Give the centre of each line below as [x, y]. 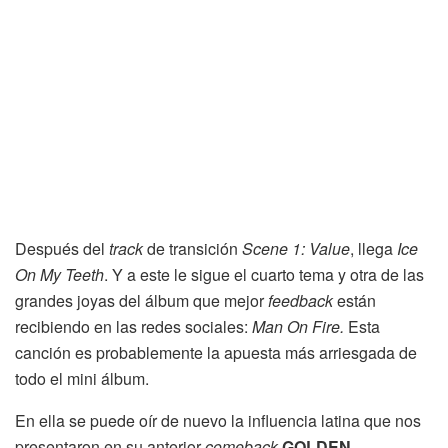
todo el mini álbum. [82, 379]
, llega [373, 249]
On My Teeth [59, 275]
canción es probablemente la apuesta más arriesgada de [216, 353]
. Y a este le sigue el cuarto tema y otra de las [264, 275]
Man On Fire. [298, 327]
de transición [194, 249]
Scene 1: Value [296, 249]
